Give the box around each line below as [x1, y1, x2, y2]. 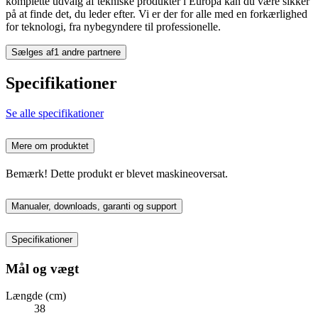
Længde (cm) [6, 290, 66, 302]
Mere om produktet [11, 140, 89, 151]
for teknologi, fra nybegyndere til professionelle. [6, 21, 221, 33]
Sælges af [11, 47, 54, 58]
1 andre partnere [54, 47, 121, 58]
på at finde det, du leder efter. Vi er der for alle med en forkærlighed [6, 8, 307, 21]
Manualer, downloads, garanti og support [11, 200, 177, 212]
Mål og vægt [6, 261, 79, 276]
